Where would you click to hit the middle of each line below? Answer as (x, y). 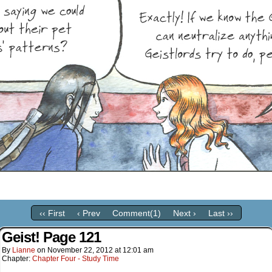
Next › (184, 213)
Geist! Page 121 (51, 237)
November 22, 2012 (80, 250)
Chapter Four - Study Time (76, 259)
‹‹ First (52, 213)
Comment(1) (136, 213)
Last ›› (220, 213)
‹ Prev (88, 213)
